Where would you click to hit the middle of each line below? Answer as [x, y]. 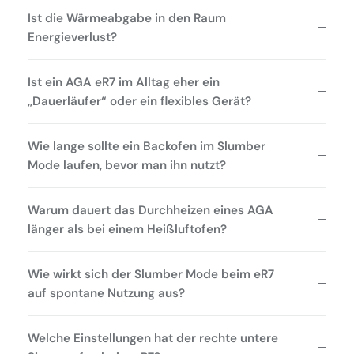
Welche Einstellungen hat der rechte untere [153, 338]
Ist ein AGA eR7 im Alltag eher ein [124, 82]
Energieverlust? [72, 37]
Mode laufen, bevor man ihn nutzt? [127, 165]
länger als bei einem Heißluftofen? [127, 229]
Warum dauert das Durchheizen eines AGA [151, 210]
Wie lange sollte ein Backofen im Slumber [147, 146]
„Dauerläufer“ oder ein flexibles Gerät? [139, 101]
